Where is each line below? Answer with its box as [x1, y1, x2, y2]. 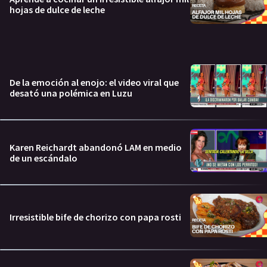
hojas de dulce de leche [10, 3, 105, 15]
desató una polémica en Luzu [10, 87, 132, 100]
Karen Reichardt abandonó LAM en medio [10, 141, 182, 153]
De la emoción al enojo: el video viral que [10, 76, 179, 89]
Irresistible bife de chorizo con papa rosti [10, 211, 181, 223]
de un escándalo [10, 151, 77, 164]
